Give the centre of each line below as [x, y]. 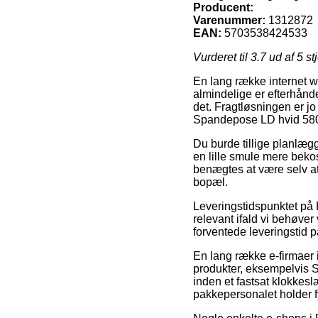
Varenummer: [229, 20]
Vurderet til [222, 57]
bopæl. [210, 182]
